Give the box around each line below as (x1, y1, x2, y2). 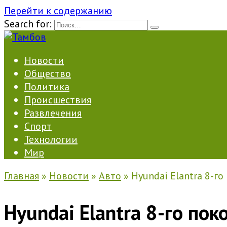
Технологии (24, 133, 78, 146)
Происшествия (24, 93, 91, 106)
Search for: (4, 17, 52, 30)
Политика (24, 80, 69, 93)
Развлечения (24, 106, 82, 120)
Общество (24, 67, 71, 80)
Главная (4, 169, 39, 182)
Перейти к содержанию (4, 4, 112, 17)
